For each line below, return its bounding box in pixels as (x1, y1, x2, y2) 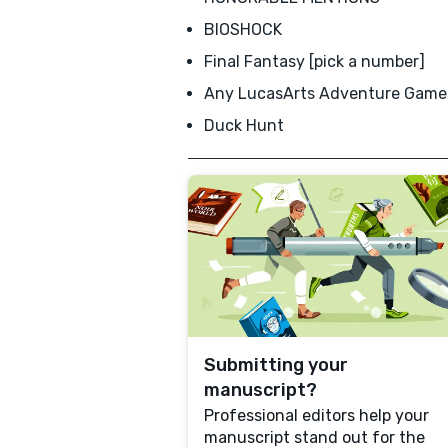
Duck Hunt (204, 116, 284, 135)
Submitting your (204, 354, 348, 376)
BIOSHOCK (204, 20, 282, 39)
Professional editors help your (204, 406, 429, 425)
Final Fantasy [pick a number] (204, 52, 425, 71)
